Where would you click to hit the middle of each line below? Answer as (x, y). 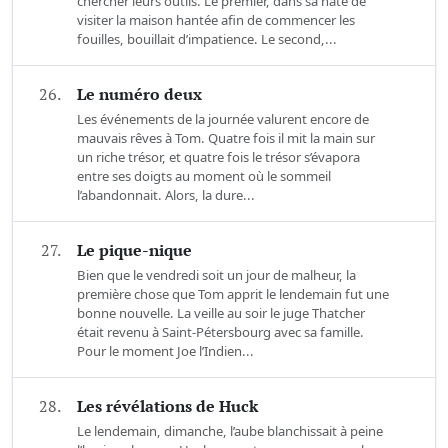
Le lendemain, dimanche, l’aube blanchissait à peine (230, 431)
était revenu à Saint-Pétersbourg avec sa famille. (220, 332)
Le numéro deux (139, 94)
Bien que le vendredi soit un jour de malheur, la (216, 275)
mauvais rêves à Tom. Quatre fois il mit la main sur (226, 138)
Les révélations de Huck (167, 406)
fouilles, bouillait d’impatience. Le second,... (207, 39)
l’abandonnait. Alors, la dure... (166, 195)
